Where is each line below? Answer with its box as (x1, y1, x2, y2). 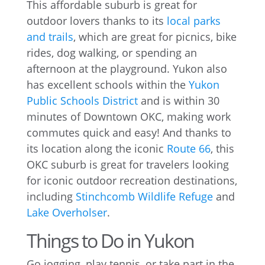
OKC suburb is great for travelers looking (26, 157, 229, 172)
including (26, 189, 76, 203)
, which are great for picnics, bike (73, 30, 237, 44)
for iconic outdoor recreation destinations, (26, 173, 237, 188)
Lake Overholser (26, 205, 107, 219)
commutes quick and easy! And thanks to (26, 125, 231, 140)
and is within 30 (137, 93, 219, 108)
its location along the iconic (26, 141, 167, 156)
